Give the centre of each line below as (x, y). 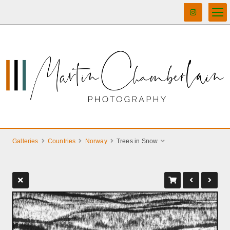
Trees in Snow (137, 141)
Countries (62, 141)
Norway (96, 141)
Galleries (25, 141)
